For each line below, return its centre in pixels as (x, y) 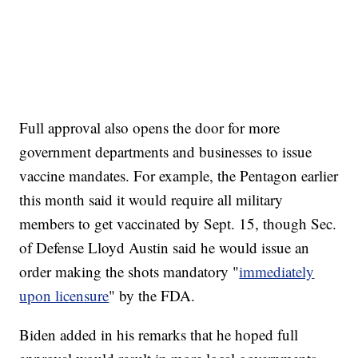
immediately (277, 271)
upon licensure (64, 295)
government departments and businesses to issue (166, 151)
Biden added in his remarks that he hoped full (159, 334)
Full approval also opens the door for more (150, 127)
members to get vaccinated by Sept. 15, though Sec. (178, 223)
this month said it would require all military (151, 199)
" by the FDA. (152, 295)
